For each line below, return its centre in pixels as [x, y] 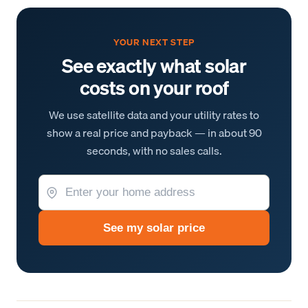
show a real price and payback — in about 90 [154, 132]
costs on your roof [154, 88]
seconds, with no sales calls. [154, 150]
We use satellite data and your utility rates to [154, 114]
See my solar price [154, 228]
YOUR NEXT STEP [154, 42]
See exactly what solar [154, 66]
